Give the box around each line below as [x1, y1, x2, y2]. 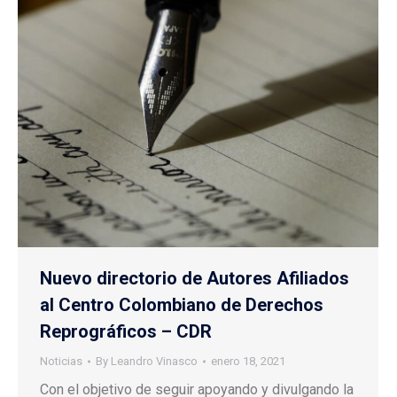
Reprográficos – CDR [40, 320, 212, 342]
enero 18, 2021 [211, 354, 285, 368]
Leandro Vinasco [111, 354, 198, 368]
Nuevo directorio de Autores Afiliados [40, 267, 349, 289]
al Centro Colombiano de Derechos [40, 293, 323, 315]
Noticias [40, 354, 82, 368]
